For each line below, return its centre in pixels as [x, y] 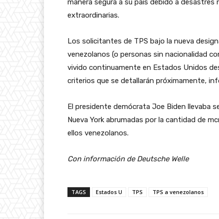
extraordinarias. [93, 15]
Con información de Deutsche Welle [129, 159]
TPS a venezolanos [178, 192]
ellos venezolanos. [98, 133]
